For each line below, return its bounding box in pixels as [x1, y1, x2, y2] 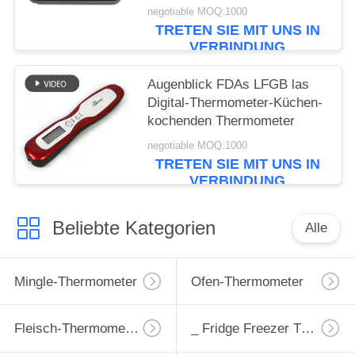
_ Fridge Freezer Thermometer [300, 321, 315, 337]
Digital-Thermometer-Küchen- [147, 94, 323, 110]
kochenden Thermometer [147, 113, 296, 128]
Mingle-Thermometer [13, 273, 137, 289]
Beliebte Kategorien [52, 216, 216, 239]
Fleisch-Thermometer [124, 321, 139, 337]
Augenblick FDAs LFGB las [147, 76, 310, 92]
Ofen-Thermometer [190, 273, 303, 289]
